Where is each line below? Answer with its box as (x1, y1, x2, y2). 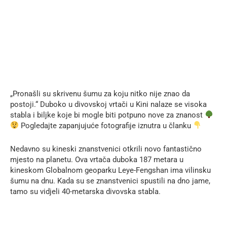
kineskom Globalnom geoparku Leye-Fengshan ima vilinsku (10, 165, 211, 175)
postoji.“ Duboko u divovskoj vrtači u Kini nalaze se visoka (10, 99, 207, 109)
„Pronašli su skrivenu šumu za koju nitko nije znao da (10, 89, 190, 98)
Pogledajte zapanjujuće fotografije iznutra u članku (19, 121, 194, 130)
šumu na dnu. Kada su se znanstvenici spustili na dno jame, (10, 176, 210, 185)
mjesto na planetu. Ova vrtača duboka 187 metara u (10, 155, 183, 164)
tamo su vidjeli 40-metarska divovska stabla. (10, 186, 161, 196)
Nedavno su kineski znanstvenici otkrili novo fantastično (10, 144, 202, 154)
